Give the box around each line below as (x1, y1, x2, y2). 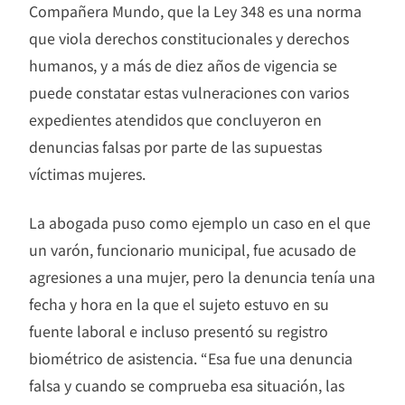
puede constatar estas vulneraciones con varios (29, 80, 349, 103)
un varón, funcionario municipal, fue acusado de (29, 238, 356, 260)
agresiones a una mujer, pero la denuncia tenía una (29, 265, 375, 287)
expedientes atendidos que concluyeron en (29, 108, 322, 130)
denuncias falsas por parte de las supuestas (29, 135, 322, 157)
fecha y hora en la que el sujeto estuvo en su (29, 292, 329, 315)
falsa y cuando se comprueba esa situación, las (29, 373, 344, 396)
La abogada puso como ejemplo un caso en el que (29, 211, 371, 233)
